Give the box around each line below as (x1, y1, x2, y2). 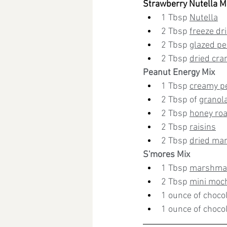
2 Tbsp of (161, 95, 199, 105)
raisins (190, 122, 216, 133)
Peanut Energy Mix (143, 67, 215, 78)
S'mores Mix (143, 149, 190, 160)
